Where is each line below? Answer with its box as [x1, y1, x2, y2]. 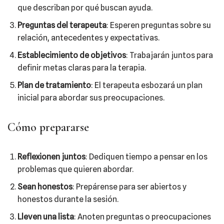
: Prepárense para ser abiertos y [72, 182, 186, 191]
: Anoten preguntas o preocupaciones [74, 212, 211, 221]
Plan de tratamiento [17, 80, 91, 90]
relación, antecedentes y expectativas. [17, 33, 159, 42]
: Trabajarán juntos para [126, 50, 213, 60]
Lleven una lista [17, 212, 74, 221]
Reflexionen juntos [17, 152, 85, 161]
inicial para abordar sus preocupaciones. [17, 93, 164, 102]
